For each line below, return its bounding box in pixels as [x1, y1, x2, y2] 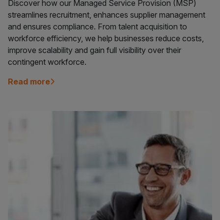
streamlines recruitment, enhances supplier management [8, 10, 205, 20]
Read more [8, 77, 50, 87]
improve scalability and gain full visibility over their [8, 45, 181, 55]
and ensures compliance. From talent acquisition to [8, 22, 187, 32]
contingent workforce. [8, 57, 86, 67]
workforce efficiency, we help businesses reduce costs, [8, 33, 204, 44]
